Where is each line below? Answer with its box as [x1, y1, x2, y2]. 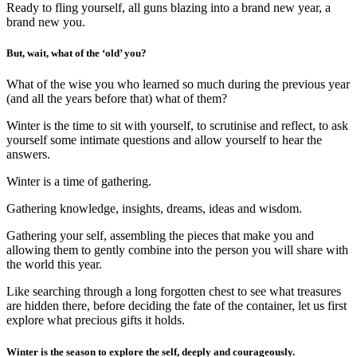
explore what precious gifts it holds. [6, 313, 185, 328]
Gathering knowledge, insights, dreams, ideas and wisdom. [6, 202, 302, 216]
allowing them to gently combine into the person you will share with [6, 243, 348, 257]
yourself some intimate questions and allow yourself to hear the [6, 133, 322, 147]
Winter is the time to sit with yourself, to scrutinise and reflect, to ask [6, 119, 348, 133]
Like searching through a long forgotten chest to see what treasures [6, 284, 341, 299]
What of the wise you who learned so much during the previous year [6, 77, 350, 92]
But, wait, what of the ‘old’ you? [6, 47, 147, 60]
